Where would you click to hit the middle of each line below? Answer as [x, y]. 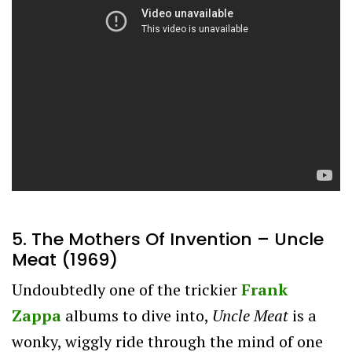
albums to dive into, [137, 315]
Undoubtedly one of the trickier [126, 289]
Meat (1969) [65, 259]
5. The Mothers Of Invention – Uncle [168, 239]
